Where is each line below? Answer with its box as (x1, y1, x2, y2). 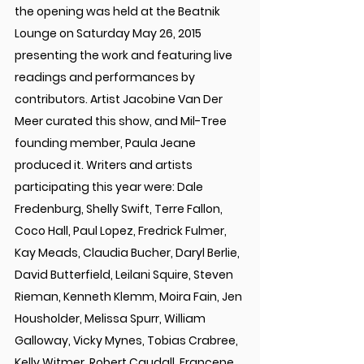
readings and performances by (15, 69, 197, 86)
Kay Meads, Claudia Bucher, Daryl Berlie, (15, 245, 242, 262)
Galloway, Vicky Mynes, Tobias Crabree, (15, 332, 240, 349)
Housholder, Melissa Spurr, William (15, 310, 208, 327)
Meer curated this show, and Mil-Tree (15, 113, 229, 130)
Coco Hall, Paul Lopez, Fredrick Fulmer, (15, 223, 229, 240)
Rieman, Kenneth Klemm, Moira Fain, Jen (15, 288, 245, 305)
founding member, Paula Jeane (15, 135, 198, 152)
